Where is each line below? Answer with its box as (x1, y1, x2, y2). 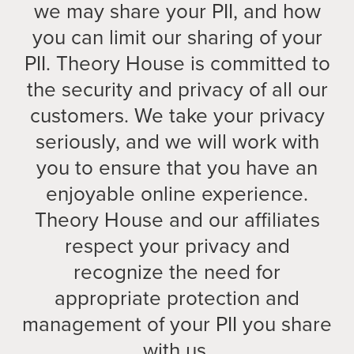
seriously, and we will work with (35, 126, 319, 156)
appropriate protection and (55, 283, 299, 313)
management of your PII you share (22, 309, 332, 339)
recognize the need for (73, 257, 281, 287)
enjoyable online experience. (46, 179, 308, 209)
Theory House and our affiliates (34, 205, 320, 235)
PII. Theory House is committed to (24, 48, 330, 78)
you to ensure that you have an (36, 153, 318, 183)
